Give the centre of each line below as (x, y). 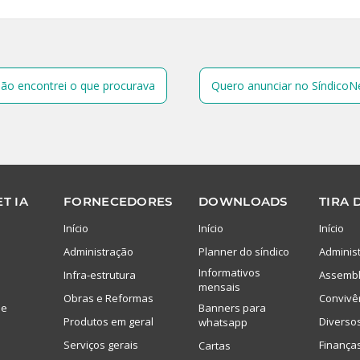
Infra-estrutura (100, 274)
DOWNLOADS (243, 201)
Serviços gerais (101, 344)
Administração (98, 251)
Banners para (232, 307)
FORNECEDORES (118, 201)
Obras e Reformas (108, 298)
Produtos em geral (108, 321)
